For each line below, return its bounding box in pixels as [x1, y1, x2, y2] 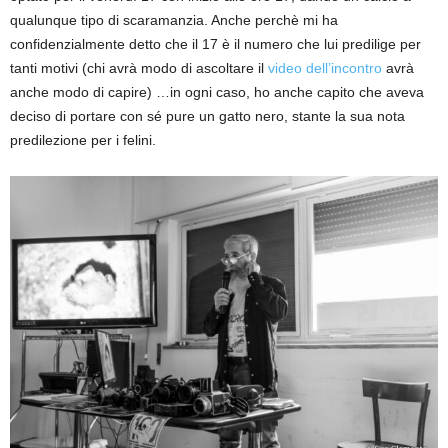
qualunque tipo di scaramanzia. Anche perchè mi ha [10, 12, 338, 29]
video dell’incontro [268, 60, 382, 77]
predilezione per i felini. [10, 132, 156, 149]
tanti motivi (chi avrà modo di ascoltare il [10, 60, 268, 77]
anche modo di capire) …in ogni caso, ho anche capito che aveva [10, 84, 424, 101]
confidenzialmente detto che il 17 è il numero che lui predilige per [10, 36, 421, 53]
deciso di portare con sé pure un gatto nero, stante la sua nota [10, 108, 405, 125]
